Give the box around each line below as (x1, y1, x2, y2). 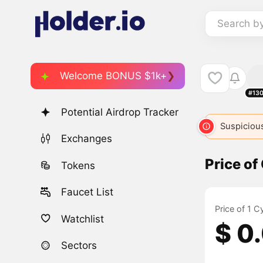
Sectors (61, 239, 97, 251)
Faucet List (61, 186, 114, 198)
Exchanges (61, 133, 113, 145)
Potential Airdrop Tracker (61, 106, 179, 119)
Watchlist (61, 213, 104, 225)
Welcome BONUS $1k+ (60, 69, 167, 82)
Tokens (61, 159, 96, 171)
